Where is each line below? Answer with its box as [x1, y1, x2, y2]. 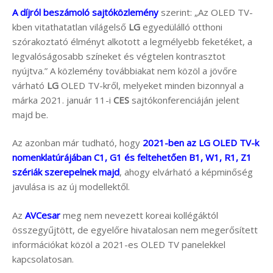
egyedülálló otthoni [140, 20, 222, 33]
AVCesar [25, 208, 60, 221]
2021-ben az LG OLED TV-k [143, 136, 259, 149]
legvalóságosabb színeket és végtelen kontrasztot [12, 49, 225, 62]
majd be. [12, 108, 48, 121]
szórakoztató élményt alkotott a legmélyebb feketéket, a [12, 35, 252, 48]
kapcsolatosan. [12, 252, 74, 265]
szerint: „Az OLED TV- [158, 5, 253, 18]
